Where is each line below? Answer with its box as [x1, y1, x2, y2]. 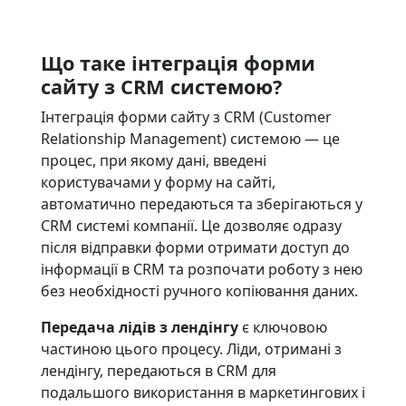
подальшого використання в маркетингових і [40, 382, 365, 402]
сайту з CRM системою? [40, 73, 282, 100]
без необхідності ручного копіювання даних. [40, 281, 358, 301]
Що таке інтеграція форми [40, 50, 315, 76]
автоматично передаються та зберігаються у [40, 194, 362, 214]
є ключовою [237, 317, 327, 337]
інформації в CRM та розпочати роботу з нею [40, 259, 362, 279]
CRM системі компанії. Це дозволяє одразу [40, 216, 342, 236]
